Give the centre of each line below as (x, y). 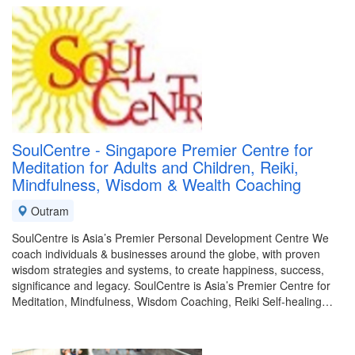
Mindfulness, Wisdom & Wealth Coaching (157, 184)
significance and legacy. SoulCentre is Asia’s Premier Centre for (171, 285)
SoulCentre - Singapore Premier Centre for (162, 149)
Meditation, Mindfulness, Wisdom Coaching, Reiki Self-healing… (172, 301)
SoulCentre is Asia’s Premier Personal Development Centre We (170, 238)
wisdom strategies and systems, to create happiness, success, (168, 269)
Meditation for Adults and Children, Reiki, (155, 167)
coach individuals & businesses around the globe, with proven (166, 254)
